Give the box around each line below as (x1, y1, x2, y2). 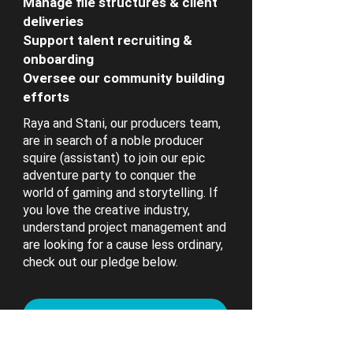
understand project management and (23, 220, 226, 236)
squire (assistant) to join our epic (23, 150, 205, 166)
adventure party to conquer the (23, 168, 196, 184)
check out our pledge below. (23, 255, 178, 270)
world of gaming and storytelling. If (23, 185, 218, 201)
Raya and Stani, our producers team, (23, 116, 221, 132)
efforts (23, 89, 69, 106)
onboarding (23, 51, 94, 68)
